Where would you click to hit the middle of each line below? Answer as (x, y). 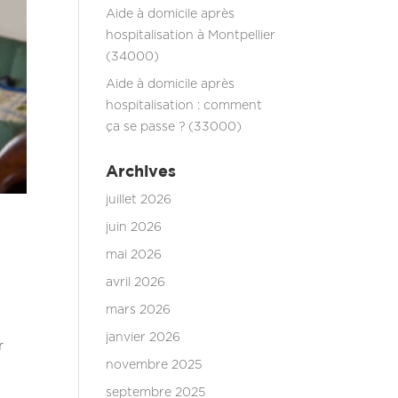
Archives (141, 171)
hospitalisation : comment (184, 106)
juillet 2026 (139, 200)
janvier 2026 (143, 338)
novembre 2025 (154, 365)
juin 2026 (134, 227)
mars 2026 (139, 310)
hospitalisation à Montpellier (191, 36)
